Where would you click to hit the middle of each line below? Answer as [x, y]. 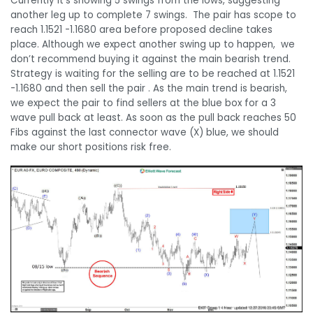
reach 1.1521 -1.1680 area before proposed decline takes [141, 29]
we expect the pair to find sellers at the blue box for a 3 [143, 103]
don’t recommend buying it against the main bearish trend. [151, 59]
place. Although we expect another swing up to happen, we [153, 44]
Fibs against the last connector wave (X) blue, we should [145, 132]
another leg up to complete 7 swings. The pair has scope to [153, 15]
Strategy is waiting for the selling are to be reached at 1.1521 [153, 73]
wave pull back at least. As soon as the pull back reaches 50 [153, 117]
